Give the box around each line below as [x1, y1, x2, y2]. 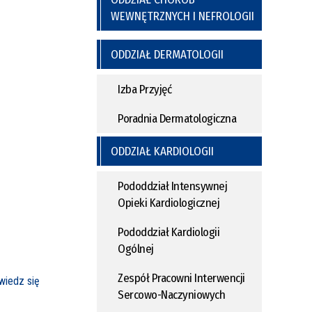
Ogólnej [118, 242, 154, 256]
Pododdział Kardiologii [118, 225, 219, 240]
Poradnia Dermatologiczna [118, 111, 236, 126]
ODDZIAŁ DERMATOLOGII [111, 47, 224, 62]
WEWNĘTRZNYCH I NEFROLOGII [111, 9, 254, 24]
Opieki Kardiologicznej [118, 196, 219, 210]
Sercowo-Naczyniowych [118, 288, 225, 302]
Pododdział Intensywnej [118, 179, 227, 194]
